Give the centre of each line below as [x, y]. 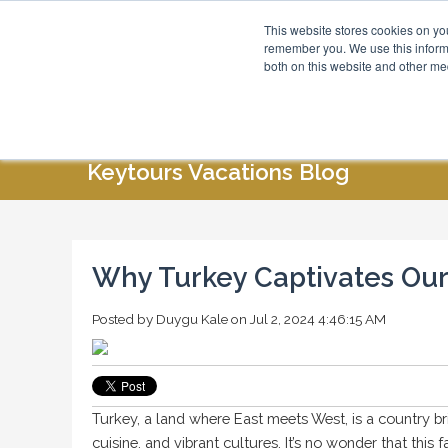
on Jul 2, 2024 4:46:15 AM [307, 319]
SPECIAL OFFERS [370, 119]
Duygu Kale [192, 319]
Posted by [122, 319]
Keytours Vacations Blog [218, 172]
